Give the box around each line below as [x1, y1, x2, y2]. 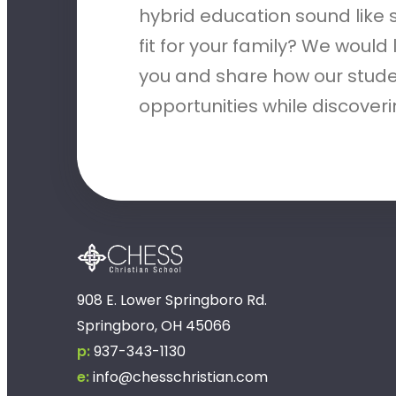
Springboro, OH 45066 [77, 316, 231, 337]
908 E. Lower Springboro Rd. [77, 290, 267, 311]
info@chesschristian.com [93, 367, 268, 388]
